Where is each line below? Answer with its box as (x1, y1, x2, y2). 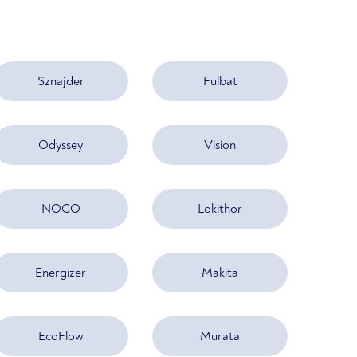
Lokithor (198, 200, 242, 217)
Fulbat (202, 73, 237, 89)
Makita (202, 264, 238, 280)
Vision (204, 136, 236, 153)
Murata (200, 328, 240, 344)
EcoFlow (37, 328, 84, 344)
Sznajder (37, 73, 84, 89)
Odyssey (38, 136, 83, 153)
